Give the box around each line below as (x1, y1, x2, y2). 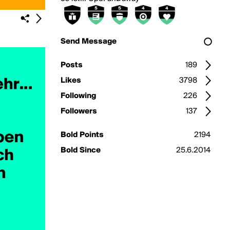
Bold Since (61, 146, 101, 155)
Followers (61, 107, 97, 116)
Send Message (61, 37, 117, 46)
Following (61, 92, 96, 100)
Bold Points (61, 131, 104, 139)
